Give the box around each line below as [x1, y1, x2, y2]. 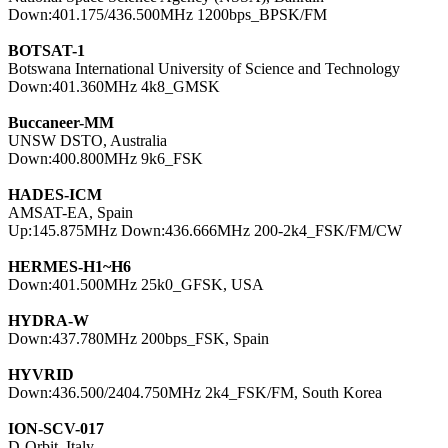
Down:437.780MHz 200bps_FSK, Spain [8, 329, 269, 347]
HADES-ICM [8, 185, 102, 203]
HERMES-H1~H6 [8, 257, 131, 275]
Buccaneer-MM [8, 113, 114, 131]
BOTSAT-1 [8, 41, 85, 59]
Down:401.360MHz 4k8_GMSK [8, 77, 220, 95]
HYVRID [8, 365, 74, 383]
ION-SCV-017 [8, 419, 104, 437]
